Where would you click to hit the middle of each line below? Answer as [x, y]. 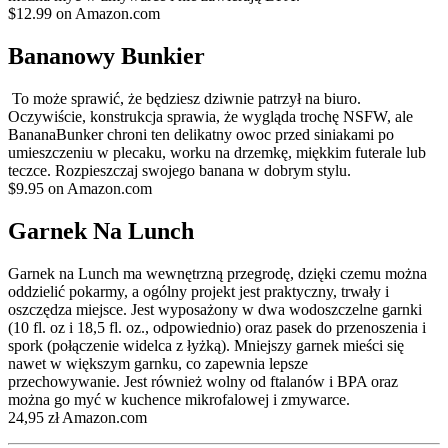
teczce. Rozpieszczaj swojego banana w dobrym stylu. [181, 170]
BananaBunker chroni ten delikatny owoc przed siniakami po [201, 134]
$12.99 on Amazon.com [84, 13]
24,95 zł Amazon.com [77, 417]
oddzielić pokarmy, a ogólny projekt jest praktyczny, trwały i [198, 291]
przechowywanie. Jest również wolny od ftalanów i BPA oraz [203, 381]
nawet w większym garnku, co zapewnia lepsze [158, 363]
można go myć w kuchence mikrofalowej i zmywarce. [179, 399]
